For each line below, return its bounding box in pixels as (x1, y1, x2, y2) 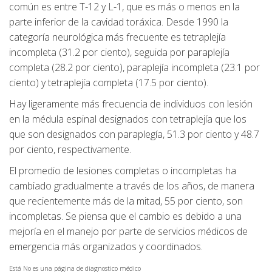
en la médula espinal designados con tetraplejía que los (9, 112, 246, 126)
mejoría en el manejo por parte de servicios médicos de (9, 225, 248, 239)
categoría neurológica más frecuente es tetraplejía (9, 30, 226, 44)
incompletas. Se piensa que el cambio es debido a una (9, 209, 242, 223)
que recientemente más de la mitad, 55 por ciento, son (9, 194, 243, 208)
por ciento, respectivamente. (9, 143, 131, 157)
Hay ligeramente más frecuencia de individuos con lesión (9, 97, 253, 111)
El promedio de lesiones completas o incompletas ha (9, 164, 236, 178)
